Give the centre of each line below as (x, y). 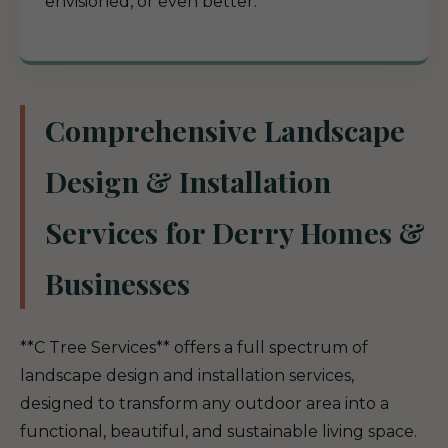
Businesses (117, 283)
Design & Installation (188, 181)
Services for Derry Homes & (235, 232)
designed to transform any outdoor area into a (204, 403)
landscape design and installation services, (187, 375)
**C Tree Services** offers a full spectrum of (194, 347)
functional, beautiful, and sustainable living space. (218, 431)
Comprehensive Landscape (225, 130)
